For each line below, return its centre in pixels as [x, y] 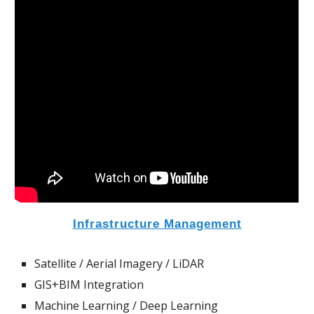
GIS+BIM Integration [89, 285]
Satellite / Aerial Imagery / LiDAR [120, 264]
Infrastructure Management [157, 224]
